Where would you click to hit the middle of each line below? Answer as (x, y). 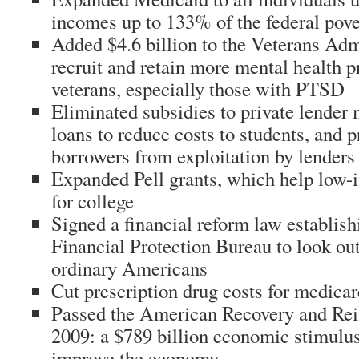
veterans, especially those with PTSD (198, 89)
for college (93, 201)
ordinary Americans (129, 268)
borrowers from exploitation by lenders (203, 156)
